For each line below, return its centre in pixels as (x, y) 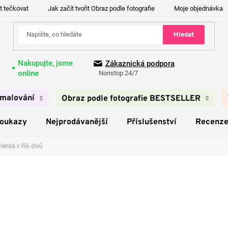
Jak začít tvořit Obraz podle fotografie (101, 8)
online (28, 73)
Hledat (183, 35)
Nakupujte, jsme (45, 63)
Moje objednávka (198, 8)
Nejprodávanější (77, 122)
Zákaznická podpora (140, 64)
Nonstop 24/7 (118, 73)
